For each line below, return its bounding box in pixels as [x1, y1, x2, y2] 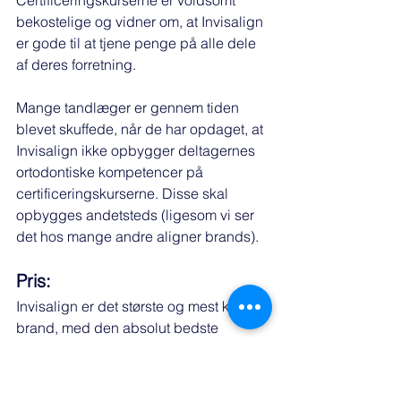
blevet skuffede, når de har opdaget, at [16, 120, 267, 139]
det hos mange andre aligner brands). [16, 227, 259, 246]
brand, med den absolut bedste [16, 319, 222, 337]
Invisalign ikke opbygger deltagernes [16, 141, 259, 160]
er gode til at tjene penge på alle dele [16, 34, 260, 53]
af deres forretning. [16, 55, 140, 74]
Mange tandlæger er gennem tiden [16, 98, 243, 117]
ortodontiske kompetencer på [16, 163, 207, 182]
